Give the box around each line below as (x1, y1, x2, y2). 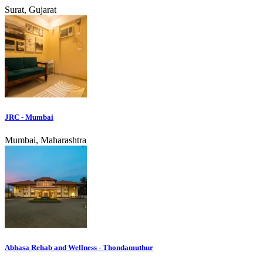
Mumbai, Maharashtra (5, 135, 86, 146)
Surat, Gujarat (5, 4, 56, 15)
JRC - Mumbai (5, 112, 53, 122)
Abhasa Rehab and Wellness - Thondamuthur (5, 243, 153, 252)
